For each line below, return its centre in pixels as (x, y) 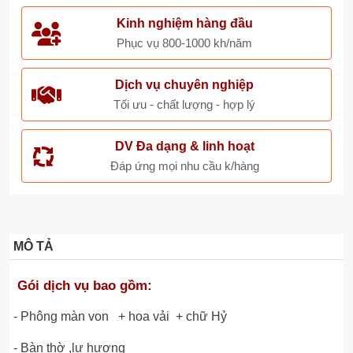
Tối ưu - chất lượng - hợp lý (184, 104)
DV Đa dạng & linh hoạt (184, 146)
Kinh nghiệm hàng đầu (184, 23)
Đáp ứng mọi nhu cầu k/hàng (184, 166)
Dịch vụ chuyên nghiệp (184, 85)
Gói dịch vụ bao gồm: (85, 286)
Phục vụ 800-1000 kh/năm (184, 43)
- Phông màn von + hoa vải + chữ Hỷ (125, 316)
